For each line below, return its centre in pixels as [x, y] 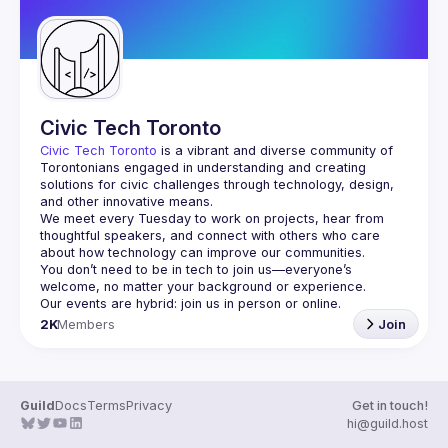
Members [86, 324]
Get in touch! [390, 405]
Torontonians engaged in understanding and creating [203, 167]
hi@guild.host [387, 423]
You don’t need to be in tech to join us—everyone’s [196, 269]
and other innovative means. [126, 201]
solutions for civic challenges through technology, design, [217, 184]
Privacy [149, 405]
